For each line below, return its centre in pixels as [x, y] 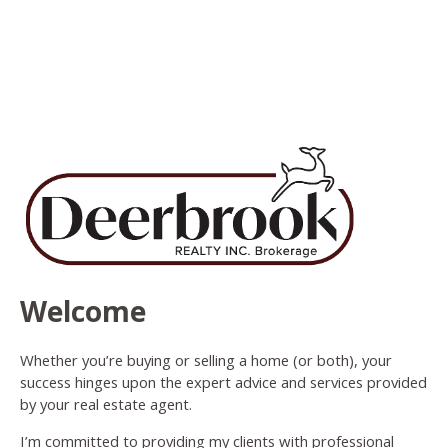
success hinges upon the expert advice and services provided [223, 382]
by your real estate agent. [106, 404]
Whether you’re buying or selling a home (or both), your [206, 360]
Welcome [83, 311]
